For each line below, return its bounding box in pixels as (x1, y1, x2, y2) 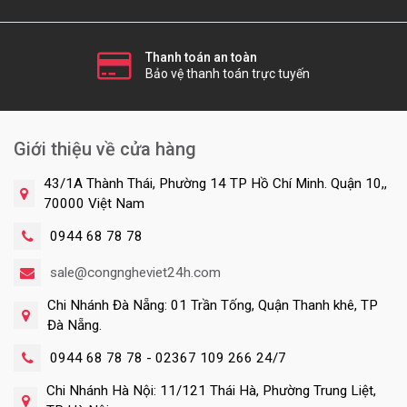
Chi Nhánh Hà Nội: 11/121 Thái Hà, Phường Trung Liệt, (46, 382, 377, 400)
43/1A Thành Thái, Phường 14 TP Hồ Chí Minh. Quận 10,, (44, 175, 388, 193)
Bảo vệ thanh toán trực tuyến (145, 66, 310, 82)
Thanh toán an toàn (145, 50, 257, 65)
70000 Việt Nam (44, 195, 145, 213)
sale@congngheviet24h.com (50, 264, 221, 282)
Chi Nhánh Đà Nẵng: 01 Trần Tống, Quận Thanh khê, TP (46, 297, 378, 314)
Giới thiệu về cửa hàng (14, 138, 196, 161)
